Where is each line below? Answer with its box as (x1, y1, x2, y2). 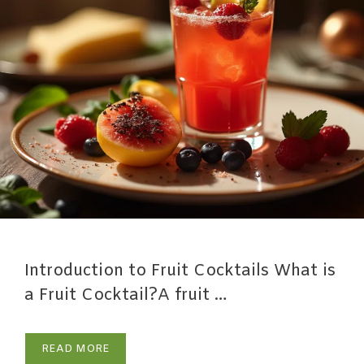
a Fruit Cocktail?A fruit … (24, 284, 227, 306)
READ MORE (41, 341, 110, 356)
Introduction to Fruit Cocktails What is (24, 259, 336, 282)
